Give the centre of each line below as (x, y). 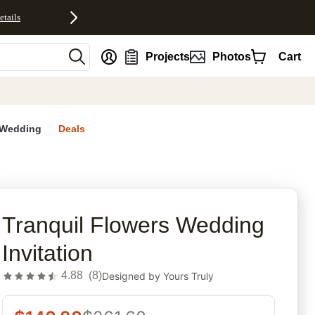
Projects (168, 56)
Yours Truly (189, 276)
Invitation (48, 253)
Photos (231, 56)
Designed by (133, 276)
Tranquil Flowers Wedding (134, 225)
